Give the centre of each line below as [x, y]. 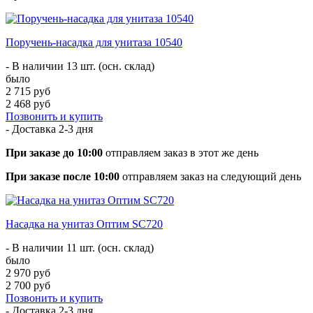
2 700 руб [28, 285]
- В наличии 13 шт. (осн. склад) [80, 66]
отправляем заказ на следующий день [210, 176]
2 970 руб [28, 272]
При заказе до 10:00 [54, 152]
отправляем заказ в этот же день [181, 152]
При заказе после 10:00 [63, 176]
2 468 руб [28, 103]
